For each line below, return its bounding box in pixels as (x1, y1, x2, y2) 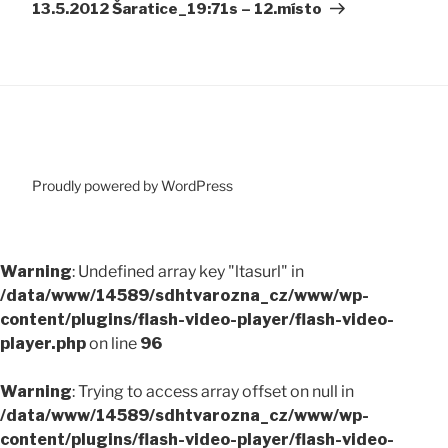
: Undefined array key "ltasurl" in (72, 261, 304, 281)
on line (86, 333, 140, 353)
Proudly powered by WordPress (32, 176, 233, 194)
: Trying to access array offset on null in (72, 381, 354, 401)
